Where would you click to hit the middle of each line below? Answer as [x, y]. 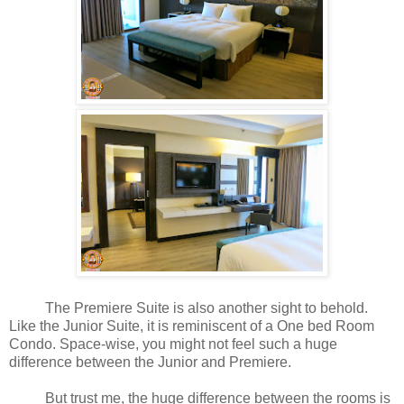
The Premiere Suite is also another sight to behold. [188, 308]
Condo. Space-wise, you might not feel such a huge [173, 344]
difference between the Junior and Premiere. [152, 363]
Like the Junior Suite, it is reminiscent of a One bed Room [192, 326]
